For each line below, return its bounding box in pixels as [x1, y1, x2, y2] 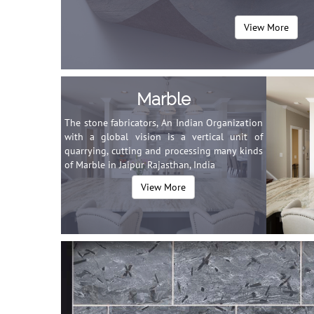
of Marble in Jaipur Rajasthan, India [64, 158, 215, 171]
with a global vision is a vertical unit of [64, 130, 263, 143]
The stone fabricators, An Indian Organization [64, 116, 263, 129]
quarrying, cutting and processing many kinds [64, 144, 263, 157]
